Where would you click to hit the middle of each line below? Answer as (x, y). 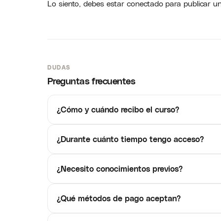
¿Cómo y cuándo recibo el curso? (118, 109)
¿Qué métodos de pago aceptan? (119, 198)
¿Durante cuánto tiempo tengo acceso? (130, 139)
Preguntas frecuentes (91, 81)
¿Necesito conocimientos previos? (120, 168)
